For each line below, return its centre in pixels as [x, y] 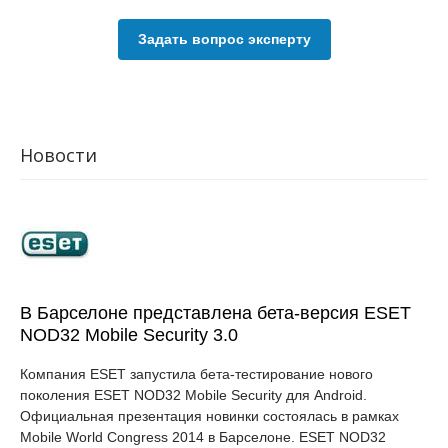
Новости [58, 155]
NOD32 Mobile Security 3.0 [129, 335]
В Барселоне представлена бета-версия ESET [215, 313]
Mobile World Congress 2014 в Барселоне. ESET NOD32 [203, 437]
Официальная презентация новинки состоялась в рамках [209, 416]
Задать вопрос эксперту [224, 39]
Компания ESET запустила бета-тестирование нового [196, 374]
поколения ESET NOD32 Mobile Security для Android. [193, 395]
